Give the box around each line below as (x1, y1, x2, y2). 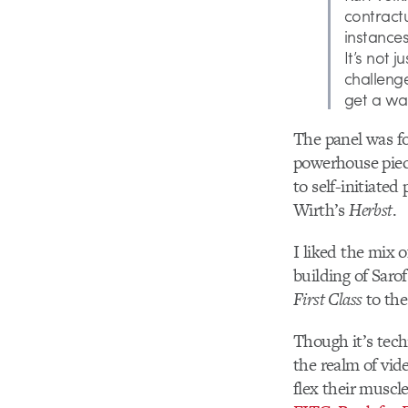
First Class (293, 287, 362, 312)
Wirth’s (293, 198, 350, 222)
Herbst (349, 198, 393, 222)
